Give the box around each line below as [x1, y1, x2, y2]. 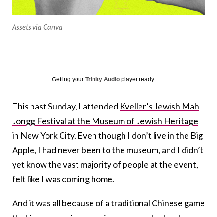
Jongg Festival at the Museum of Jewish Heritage [12, 115, 198, 126]
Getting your [52, 76, 85, 83]
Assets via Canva [12, 22, 62, 31]
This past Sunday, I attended [12, 100, 120, 111]
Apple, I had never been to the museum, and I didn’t [12, 144, 203, 155]
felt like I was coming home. [12, 173, 114, 184]
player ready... [120, 76, 158, 83]
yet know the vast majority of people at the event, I [12, 158, 202, 170]
